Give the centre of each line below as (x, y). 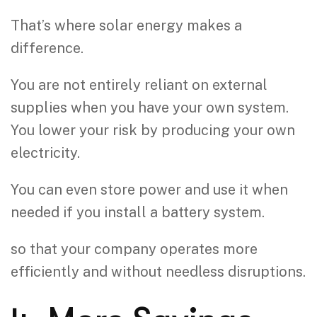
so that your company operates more (134, 249)
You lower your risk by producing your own (153, 130)
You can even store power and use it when (149, 189)
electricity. (45, 152)
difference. (47, 48)
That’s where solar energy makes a (126, 25)
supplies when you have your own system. (150, 107)
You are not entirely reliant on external (139, 85)
